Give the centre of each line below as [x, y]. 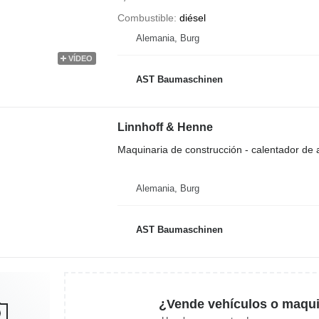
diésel [192, 18]
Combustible [145, 18]
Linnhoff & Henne [165, 127]
